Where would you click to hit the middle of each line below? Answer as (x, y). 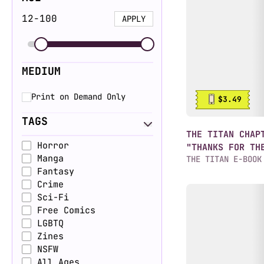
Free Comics (66, 210)
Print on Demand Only (78, 97)
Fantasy (56, 171)
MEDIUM (41, 71)
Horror (53, 146)
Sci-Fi (53, 197)
